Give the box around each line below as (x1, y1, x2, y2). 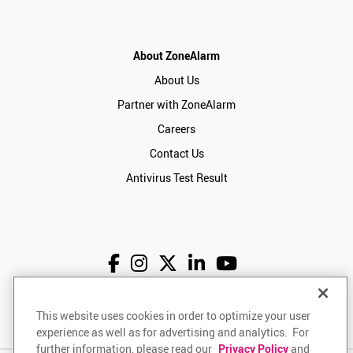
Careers (158, 121, 195, 136)
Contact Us (149, 146, 204, 161)
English (119, 307, 157, 321)
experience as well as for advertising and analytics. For (36, 325, 309, 340)
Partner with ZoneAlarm (117, 97, 236, 112)
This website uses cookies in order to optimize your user (36, 308, 310, 323)
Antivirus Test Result (125, 170, 228, 185)
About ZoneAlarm (133, 48, 220, 63)
